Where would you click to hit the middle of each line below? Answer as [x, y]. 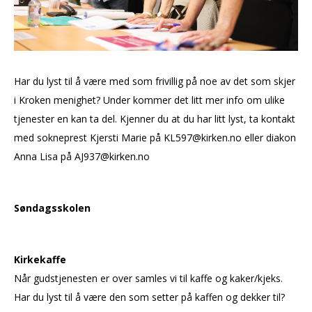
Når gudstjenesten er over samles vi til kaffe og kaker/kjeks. [148, 278]
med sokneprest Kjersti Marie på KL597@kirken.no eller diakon [155, 137]
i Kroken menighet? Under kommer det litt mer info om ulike [149, 100]
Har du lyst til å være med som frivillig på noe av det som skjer [155, 81]
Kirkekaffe [41, 259]
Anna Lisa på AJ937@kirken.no [82, 156]
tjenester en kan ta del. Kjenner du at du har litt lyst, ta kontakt [155, 118]
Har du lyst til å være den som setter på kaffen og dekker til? [151, 297]
